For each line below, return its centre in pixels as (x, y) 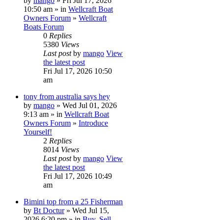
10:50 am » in (46, 9)
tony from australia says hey (67, 96)
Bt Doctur (49, 210)
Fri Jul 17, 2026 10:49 (78, 176)
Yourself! (38, 132)
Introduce (93, 123)
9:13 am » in (44, 114)
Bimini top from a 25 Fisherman (73, 201)
